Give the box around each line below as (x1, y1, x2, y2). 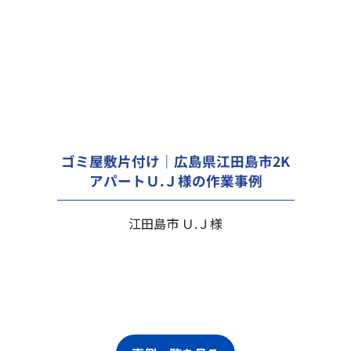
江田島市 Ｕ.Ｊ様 (128, 213, 223, 233)
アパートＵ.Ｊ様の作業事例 (89, 170, 262, 190)
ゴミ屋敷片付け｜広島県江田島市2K (60, 150, 291, 171)
